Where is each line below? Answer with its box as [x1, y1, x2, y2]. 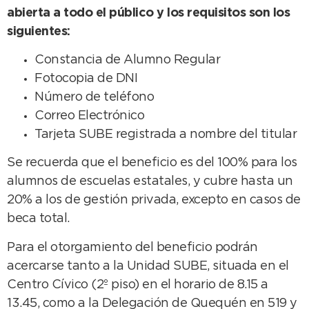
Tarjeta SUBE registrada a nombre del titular [34, 129, 297, 141]
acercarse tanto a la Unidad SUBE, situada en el [7, 260, 289, 272]
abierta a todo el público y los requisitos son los [7, 7, 290, 19]
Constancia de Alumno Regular [34, 54, 220, 66]
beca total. [7, 213, 70, 225]
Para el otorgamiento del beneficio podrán [7, 241, 258, 253]
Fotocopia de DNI [34, 73, 137, 85]
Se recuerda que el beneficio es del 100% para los [7, 157, 297, 169]
